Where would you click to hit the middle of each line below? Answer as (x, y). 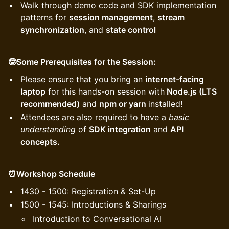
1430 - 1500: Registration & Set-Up (88, 191)
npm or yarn (124, 104)
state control (131, 30)
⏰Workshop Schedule (52, 174)
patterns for (45, 17)
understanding (49, 129)
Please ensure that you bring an (83, 79)
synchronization (52, 30)
